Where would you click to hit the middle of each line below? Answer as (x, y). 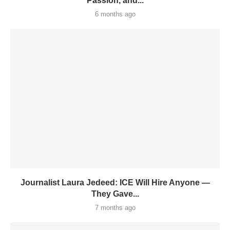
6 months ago (115, 14)
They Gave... (115, 194)
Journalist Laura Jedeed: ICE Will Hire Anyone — (115, 183)
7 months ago (115, 208)
